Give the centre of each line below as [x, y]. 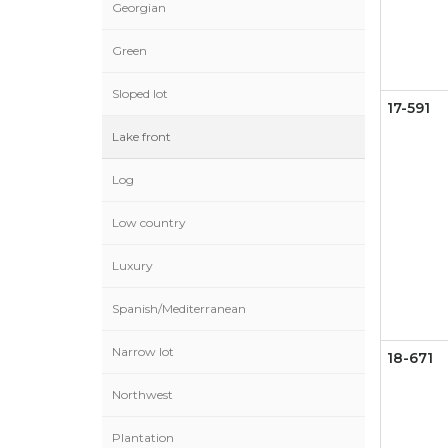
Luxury [132, 265]
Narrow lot [143, 351]
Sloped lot [140, 93]
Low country [149, 222]
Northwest [142, 394]
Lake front [141, 136]
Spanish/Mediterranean [179, 308]
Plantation [143, 437]
